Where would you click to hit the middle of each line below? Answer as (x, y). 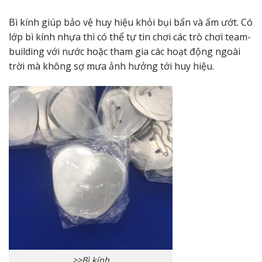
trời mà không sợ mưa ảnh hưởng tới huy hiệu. (111, 66)
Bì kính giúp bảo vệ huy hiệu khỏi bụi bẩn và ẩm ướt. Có (131, 23)
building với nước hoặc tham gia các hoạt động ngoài (125, 52)
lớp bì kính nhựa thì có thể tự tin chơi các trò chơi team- (130, 37)
